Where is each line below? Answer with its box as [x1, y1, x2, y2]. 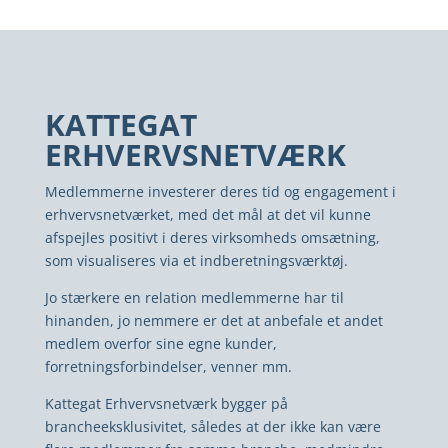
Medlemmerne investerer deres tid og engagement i [44, 181, 396, 201]
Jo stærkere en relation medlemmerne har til [44, 287, 344, 307]
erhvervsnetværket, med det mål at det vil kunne [44, 204, 371, 224]
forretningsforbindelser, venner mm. [44, 356, 296, 376]
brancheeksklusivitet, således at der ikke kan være [44, 416, 381, 436]
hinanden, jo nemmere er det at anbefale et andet [44, 310, 383, 330]
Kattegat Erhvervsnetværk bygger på [44, 393, 288, 413]
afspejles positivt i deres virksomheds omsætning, [44, 227, 380, 247]
